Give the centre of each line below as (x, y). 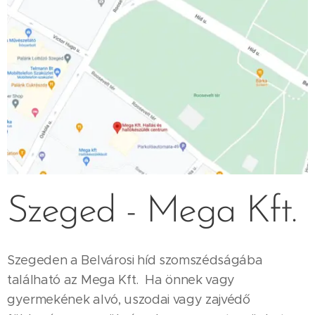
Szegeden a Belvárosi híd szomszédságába (137, 260)
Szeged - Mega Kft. (152, 212)
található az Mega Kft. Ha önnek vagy (121, 279)
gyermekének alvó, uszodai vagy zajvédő (129, 299)
